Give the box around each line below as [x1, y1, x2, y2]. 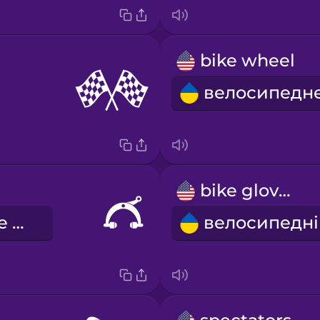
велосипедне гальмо [11, 212, 24, 234]
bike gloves [278, 180, 291, 201]
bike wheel [199, 50, 295, 71]
